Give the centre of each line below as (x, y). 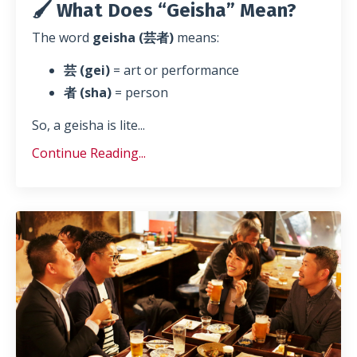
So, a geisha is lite (85, 126)
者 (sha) (88, 93)
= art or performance (175, 71)
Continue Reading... (89, 153)
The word (62, 38)
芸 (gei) (87, 71)
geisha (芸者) (133, 38)
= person (140, 93)
